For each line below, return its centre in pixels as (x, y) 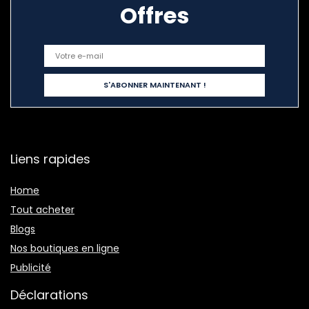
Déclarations (49, 295)
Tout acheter (42, 210)
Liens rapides (50, 159)
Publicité (31, 268)
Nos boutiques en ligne (65, 249)
